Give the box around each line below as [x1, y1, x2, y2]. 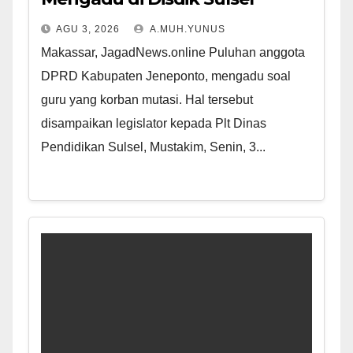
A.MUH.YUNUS [147, 24, 225, 35]
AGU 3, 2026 [56, 24, 120, 35]
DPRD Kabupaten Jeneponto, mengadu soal [41, 69, 291, 84]
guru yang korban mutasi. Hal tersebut [41, 93, 253, 107]
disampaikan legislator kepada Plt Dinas [41, 117, 266, 131]
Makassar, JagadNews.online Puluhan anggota [41, 46, 305, 60]
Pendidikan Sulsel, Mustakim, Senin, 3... [41, 140, 266, 154]
